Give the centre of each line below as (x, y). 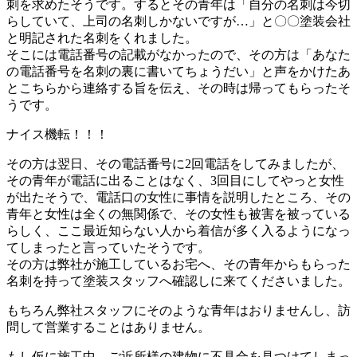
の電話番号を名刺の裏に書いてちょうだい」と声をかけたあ (178, 71)
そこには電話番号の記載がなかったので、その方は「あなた (178, 54)
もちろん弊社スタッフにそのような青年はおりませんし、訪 (178, 310)
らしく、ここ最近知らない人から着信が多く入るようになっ (178, 230)
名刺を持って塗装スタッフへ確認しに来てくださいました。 (178, 280)
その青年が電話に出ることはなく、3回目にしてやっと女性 (175, 180)
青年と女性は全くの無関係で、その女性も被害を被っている (178, 214)
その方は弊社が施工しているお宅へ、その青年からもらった (178, 264)
